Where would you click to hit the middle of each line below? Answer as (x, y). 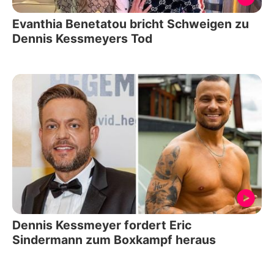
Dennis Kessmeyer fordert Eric (102, 225)
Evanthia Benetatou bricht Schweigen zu (131, 24)
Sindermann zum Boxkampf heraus (114, 240)
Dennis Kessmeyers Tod (82, 38)
